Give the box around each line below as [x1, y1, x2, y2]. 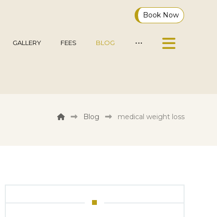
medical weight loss [117, 112, 185, 121]
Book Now [143, 11, 179, 19]
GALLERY [13, 39, 42, 46]
